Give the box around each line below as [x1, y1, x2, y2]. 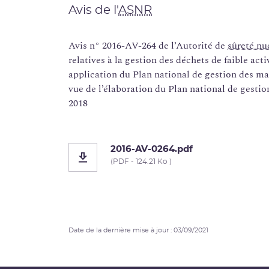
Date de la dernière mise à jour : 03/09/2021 [68, 227, 208, 234]
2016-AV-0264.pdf [110, 145, 193, 154]
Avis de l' [68, 4, 118, 17]
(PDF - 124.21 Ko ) [110, 158, 172, 166]
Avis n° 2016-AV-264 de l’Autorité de [68, 38, 228, 53]
